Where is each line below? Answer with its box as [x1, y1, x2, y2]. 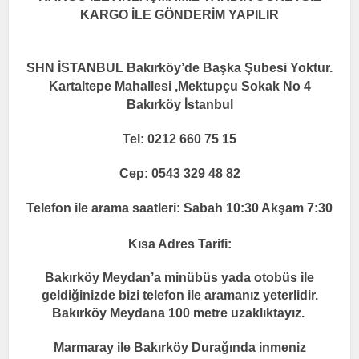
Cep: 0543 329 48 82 [119, 167, 240, 181]
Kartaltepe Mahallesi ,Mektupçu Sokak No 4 [48, 79, 311, 94]
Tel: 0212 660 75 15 [123, 132, 236, 147]
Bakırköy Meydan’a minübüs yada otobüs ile [45, 271, 314, 285]
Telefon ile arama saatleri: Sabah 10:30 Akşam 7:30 [26, 201, 333, 216]
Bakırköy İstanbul [126, 98, 233, 112]
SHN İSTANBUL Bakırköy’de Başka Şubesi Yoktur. [26, 61, 333, 75]
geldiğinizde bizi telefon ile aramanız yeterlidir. [41, 288, 318, 303]
